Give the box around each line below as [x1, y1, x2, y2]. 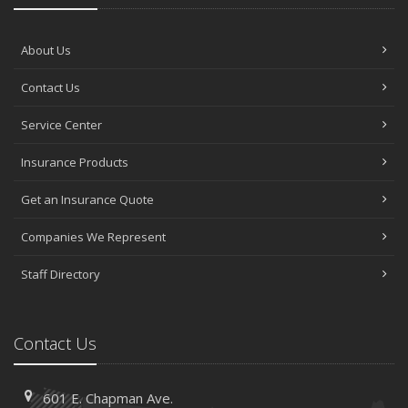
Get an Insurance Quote [21, 191, 154, 209]
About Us [21, 42, 71, 59]
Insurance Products [21, 154, 128, 171]
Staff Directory [21, 266, 100, 283]
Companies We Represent [21, 229, 166, 246]
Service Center [21, 117, 102, 134]
